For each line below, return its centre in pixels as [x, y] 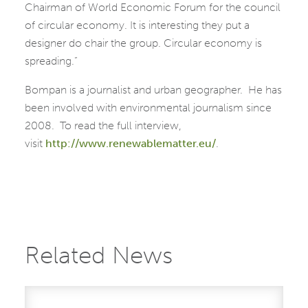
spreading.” [51, 61]
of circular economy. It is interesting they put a [137, 25]
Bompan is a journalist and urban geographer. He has [153, 90]
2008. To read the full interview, [103, 126]
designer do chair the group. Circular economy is [143, 43]
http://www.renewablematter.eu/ [131, 144]
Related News [99, 255]
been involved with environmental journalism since [148, 108]
